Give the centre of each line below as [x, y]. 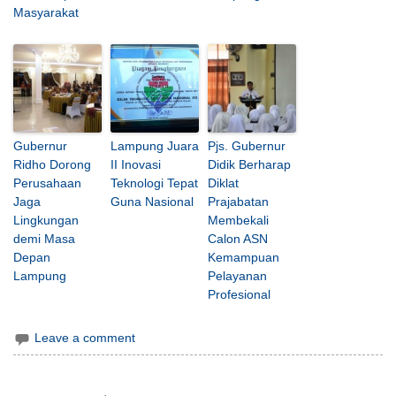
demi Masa [45, 239]
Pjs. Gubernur [247, 146]
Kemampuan [244, 258]
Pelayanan [238, 276]
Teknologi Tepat [155, 183]
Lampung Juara [155, 146]
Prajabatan [239, 202]
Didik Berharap [250, 165]
